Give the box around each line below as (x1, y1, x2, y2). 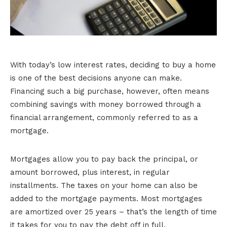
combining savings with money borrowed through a (10, 99, 201, 109)
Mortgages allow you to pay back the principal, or (10, 154, 198, 164)
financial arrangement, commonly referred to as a (10, 112, 198, 122)
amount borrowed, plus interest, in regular (10, 167, 170, 177)
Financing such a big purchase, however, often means (10, 86, 209, 96)
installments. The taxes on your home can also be (10, 180, 198, 190)
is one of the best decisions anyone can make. (10, 73, 182, 83)
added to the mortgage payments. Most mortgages (10, 194, 202, 203)
